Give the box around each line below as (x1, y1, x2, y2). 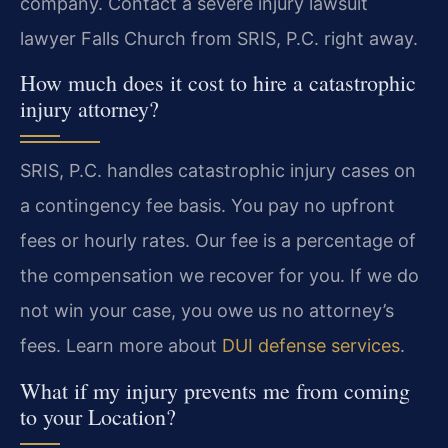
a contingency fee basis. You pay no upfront (20, 195, 395, 217)
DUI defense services (222, 335, 400, 357)
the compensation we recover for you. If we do (20, 265, 419, 287)
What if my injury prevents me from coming (20, 375, 410, 405)
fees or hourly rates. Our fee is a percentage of (20, 230, 416, 252)
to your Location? (20, 401, 176, 431)
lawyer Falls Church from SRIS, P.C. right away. (20, 27, 418, 49)
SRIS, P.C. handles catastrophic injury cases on (20, 160, 416, 182)
